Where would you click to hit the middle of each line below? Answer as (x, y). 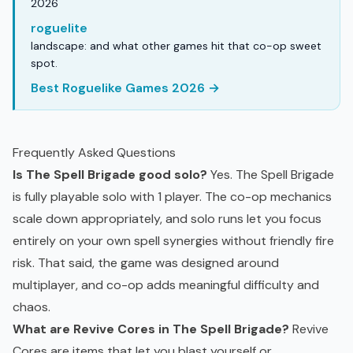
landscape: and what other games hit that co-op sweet (176, 46)
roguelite (59, 28)
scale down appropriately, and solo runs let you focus (167, 219)
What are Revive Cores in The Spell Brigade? (151, 329)
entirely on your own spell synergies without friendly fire (173, 241)
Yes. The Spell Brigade (271, 175)
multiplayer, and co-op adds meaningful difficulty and (166, 285)
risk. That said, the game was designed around (146, 263)
